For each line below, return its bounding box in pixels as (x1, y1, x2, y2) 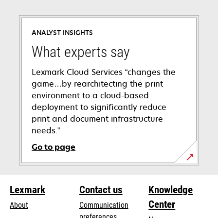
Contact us (79, 183, 123, 196)
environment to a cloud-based (32, 90, 149, 101)
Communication (79, 200, 128, 210)
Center (148, 198, 176, 210)
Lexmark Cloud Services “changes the (32, 66, 176, 77)
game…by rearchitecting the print (32, 78, 163, 89)
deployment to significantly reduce (32, 101, 166, 112)
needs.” (32, 125, 60, 136)
